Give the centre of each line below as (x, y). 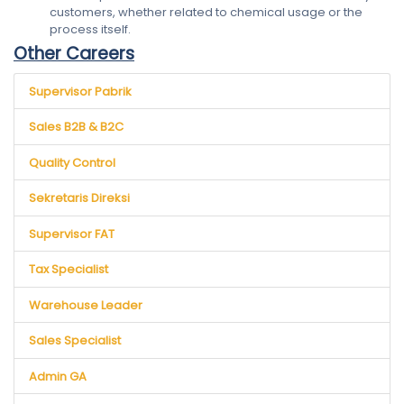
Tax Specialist (69, 269)
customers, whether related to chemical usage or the (206, 12)
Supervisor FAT (72, 234)
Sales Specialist (75, 340)
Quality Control (73, 162)
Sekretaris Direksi (80, 198)
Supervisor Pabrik (81, 91)
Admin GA (58, 376)
